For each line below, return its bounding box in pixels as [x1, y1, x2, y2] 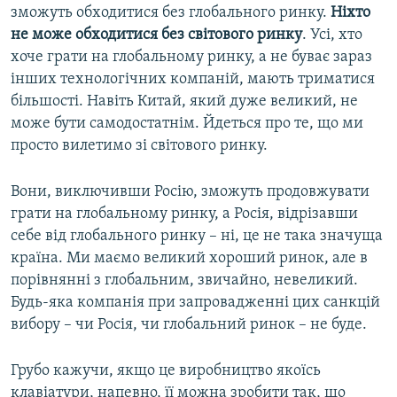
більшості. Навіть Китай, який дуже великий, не [11, 93, 358, 111]
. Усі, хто [302, 27, 362, 44]
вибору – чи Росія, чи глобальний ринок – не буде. [11, 316, 367, 334]
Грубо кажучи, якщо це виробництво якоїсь [11, 362, 321, 380]
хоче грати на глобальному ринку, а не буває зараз [11, 49, 372, 66]
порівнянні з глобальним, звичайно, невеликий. [11, 272, 358, 290]
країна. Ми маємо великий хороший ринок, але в [11, 250, 368, 268]
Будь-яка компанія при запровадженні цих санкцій [11, 294, 380, 312]
